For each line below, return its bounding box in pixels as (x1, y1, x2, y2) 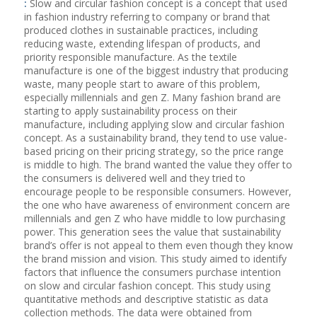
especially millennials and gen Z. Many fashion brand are (23, 90, 281, 104)
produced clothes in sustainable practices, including (23, 23, 258, 37)
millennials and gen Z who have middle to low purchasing (23, 211, 285, 225)
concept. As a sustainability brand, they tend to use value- (23, 130, 287, 144)
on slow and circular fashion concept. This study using (23, 278, 270, 292)
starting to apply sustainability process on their (23, 103, 237, 117)
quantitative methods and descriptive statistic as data (23, 292, 268, 306)
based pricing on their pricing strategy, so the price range (23, 144, 284, 158)
